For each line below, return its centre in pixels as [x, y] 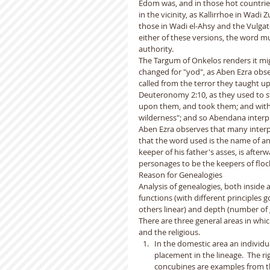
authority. [158, 49]
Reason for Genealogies [181, 175]
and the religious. [170, 232]
